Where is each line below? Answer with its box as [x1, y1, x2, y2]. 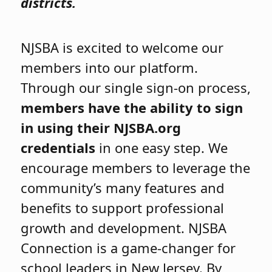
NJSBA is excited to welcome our [21, 38, 224, 56]
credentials [21, 138, 96, 157]
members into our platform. [21, 58, 199, 76]
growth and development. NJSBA [21, 218, 227, 237]
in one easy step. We [95, 138, 228, 157]
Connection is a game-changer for [21, 238, 236, 257]
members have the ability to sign [21, 98, 243, 117]
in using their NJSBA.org [21, 118, 182, 137]
